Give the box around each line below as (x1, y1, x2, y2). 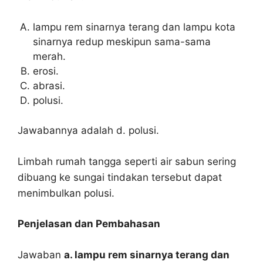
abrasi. (32, 79, 65, 92)
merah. (32, 50, 66, 62)
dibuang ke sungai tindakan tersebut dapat (18, 171, 222, 183)
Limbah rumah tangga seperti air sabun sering (18, 155, 236, 167)
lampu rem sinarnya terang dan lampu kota (32, 21, 235, 33)
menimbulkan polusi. (18, 187, 114, 199)
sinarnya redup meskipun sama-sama (32, 35, 211, 48)
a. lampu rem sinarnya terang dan (64, 248, 230, 261)
